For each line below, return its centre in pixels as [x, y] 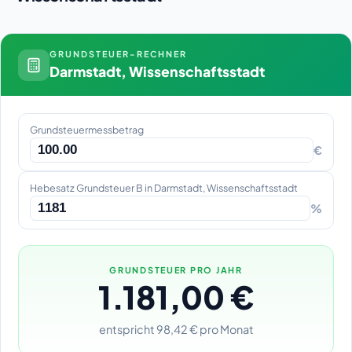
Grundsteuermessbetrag [86, 129]
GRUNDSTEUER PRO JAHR [176, 269]
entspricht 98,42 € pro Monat [176, 329]
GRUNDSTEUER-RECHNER [118, 53]
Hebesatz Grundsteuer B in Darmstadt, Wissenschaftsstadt [163, 187]
